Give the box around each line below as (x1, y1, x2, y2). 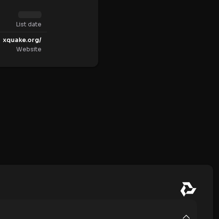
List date (16, 21, 42, 28)
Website (16, 45, 42, 53)
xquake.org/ (2, 36, 42, 44)
